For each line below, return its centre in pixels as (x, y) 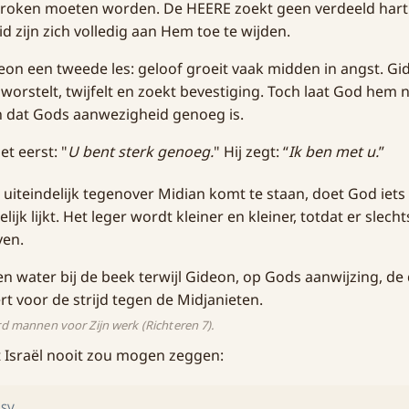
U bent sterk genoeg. (141, 151)
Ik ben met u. (334, 151)
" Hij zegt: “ (251, 151)
